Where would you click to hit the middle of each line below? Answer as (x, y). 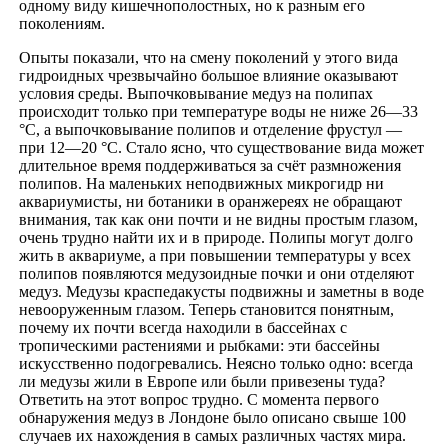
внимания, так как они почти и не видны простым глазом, (218, 219)
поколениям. (62, 23)
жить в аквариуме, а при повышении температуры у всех (215, 255)
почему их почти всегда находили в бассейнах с (183, 327)
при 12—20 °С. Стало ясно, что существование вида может (221, 147)
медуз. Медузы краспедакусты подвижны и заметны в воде (221, 291)
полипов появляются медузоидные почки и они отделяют (216, 273)
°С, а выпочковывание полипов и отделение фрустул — (210, 129)
